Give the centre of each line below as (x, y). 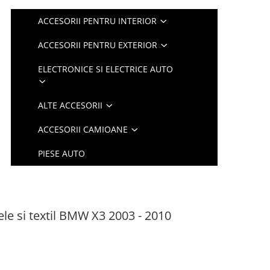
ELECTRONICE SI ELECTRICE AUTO (106, 69)
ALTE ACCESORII (71, 105)
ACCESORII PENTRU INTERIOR (98, 21)
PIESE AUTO (62, 153)
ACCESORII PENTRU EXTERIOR (98, 45)
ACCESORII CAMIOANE (83, 129)
